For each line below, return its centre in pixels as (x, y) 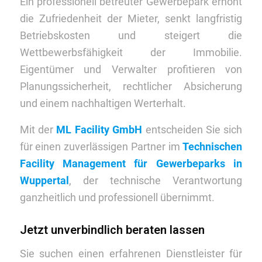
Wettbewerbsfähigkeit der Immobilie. (131, 53)
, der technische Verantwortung (156, 180)
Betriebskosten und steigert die (131, 36)
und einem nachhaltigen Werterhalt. (103, 104)
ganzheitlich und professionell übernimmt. (117, 197)
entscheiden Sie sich (192, 129)
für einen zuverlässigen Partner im (101, 146)
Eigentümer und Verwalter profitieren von (131, 70)
